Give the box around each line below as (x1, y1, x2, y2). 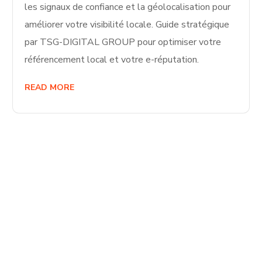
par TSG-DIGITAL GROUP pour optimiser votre (25, 36, 222, 49)
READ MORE (25, 82, 75, 94)
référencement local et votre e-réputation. (25, 53, 199, 67)
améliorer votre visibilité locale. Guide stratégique (25, 18, 230, 32)
